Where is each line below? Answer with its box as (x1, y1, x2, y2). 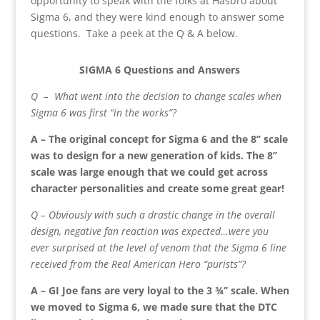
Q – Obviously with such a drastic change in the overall (30, 207, 275, 221)
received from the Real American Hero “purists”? (30, 256, 246, 271)
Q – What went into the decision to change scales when (30, 89, 281, 103)
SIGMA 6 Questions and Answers (79, 62, 241, 76)
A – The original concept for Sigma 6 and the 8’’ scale (30, 131, 288, 146)
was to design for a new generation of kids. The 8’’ (30, 148, 277, 162)
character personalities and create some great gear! (30, 181, 284, 195)
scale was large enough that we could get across (30, 164, 268, 179)
